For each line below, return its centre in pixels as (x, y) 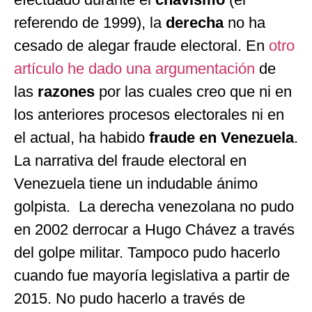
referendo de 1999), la (90, 23)
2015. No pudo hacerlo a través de (130, 299)
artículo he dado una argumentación (136, 69)
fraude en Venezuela (221, 138)
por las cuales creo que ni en (193, 92)
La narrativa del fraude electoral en (130, 161)
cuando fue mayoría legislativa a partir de (152, 276)
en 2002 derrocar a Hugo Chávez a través (154, 230)
